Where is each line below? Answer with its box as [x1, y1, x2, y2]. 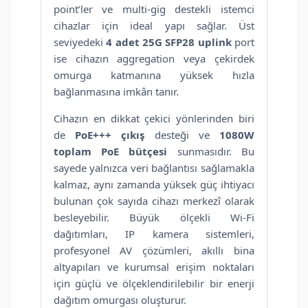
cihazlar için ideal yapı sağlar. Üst [54, 19, 254, 33]
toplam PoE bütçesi [54, 144, 168, 159]
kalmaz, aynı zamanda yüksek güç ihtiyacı [54, 177, 254, 192]
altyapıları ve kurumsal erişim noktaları [54, 260, 254, 274]
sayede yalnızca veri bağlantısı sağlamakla [54, 161, 254, 175]
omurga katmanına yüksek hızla [54, 68, 254, 82]
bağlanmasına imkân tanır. [54, 85, 179, 99]
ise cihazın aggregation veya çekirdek [54, 52, 254, 66]
